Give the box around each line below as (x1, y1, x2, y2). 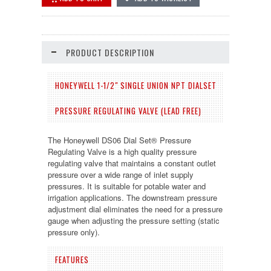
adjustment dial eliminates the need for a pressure (48, 203, 223, 215)
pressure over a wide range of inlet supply (48, 168, 194, 180)
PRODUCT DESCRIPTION (66, 45, 154, 59)
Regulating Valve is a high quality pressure (48, 145, 197, 157)
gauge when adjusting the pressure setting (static (48, 214, 220, 226)
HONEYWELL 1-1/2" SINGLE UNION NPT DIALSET (55, 79, 217, 91)
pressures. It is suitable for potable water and (48, 180, 206, 192)
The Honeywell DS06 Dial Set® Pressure (48, 134, 191, 146)
